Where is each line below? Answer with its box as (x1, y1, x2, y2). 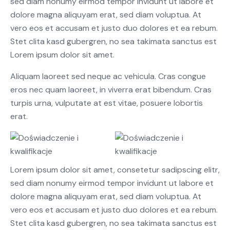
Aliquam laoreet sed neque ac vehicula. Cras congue (10, 71, 206, 82)
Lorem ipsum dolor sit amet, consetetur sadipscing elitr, (10, 164, 220, 175)
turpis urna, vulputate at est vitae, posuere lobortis (10, 98, 203, 109)
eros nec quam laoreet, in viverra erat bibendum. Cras (10, 84, 212, 95)
